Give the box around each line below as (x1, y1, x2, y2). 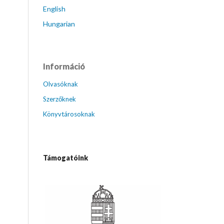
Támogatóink (43, 153, 88, 162)
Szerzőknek (43, 95, 76, 103)
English (43, 4, 65, 13)
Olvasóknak (43, 80, 78, 88)
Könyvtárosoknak (43, 110, 95, 118)
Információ (43, 61, 85, 71)
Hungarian (43, 19, 75, 28)
